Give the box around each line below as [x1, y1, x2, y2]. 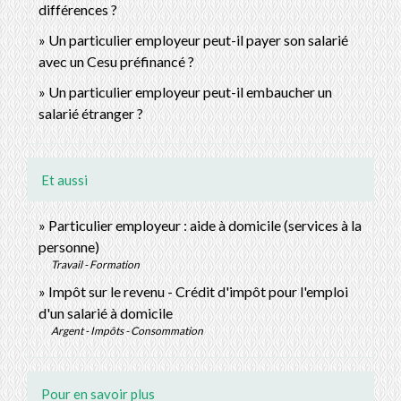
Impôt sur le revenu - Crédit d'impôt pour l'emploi [48, 283, 348, 301]
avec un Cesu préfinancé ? [38, 53, 194, 71]
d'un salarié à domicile [38, 304, 173, 322]
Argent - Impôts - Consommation [51, 324, 203, 338]
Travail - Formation [51, 258, 140, 272]
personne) [38, 238, 99, 256]
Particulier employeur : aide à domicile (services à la [48, 217, 362, 235]
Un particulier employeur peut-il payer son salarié [48, 31, 348, 49]
